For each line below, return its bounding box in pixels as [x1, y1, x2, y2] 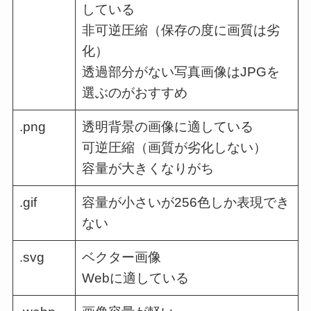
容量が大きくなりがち [82, 160, 215, 176]
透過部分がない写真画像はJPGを [82, 64, 280, 79]
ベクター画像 [82, 249, 162, 264]
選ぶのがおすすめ [82, 85, 188, 100]
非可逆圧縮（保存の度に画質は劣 [82, 22, 280, 37]
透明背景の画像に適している [82, 119, 254, 134]
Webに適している [82, 270, 190, 285]
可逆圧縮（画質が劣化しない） [82, 140, 267, 155]
